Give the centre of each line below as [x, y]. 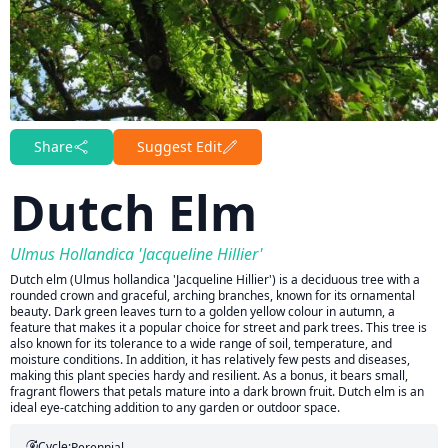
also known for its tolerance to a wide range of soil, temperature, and [201, 343]
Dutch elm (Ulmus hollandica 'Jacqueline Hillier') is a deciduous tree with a [215, 279]
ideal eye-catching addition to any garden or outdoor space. [175, 407]
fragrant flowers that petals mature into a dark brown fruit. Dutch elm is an [217, 391]
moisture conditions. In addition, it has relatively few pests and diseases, [210, 359]
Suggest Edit [179, 146]
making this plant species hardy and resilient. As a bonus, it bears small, [209, 375]
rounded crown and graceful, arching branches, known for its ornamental [212, 295]
